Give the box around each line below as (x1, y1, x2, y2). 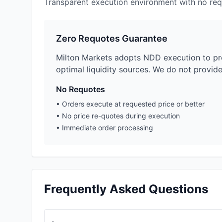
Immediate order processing (62, 123, 153, 132)
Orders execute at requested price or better (62, 100, 205, 109)
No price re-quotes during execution (62, 111, 180, 120)
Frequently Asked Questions (44, 182, 208, 197)
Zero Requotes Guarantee (56, 33, 167, 44)
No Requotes (56, 84, 105, 95)
